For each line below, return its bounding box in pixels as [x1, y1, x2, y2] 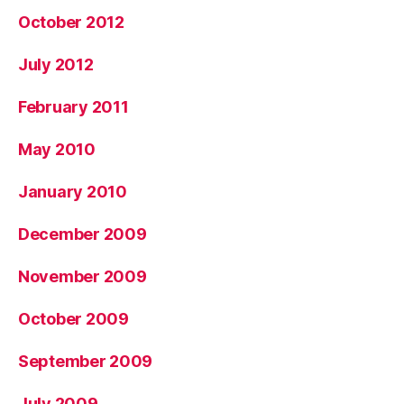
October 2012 [18, 13, 124, 32]
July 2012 [18, 55, 94, 74]
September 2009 [18, 352, 153, 371]
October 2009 [18, 309, 129, 328]
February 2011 [18, 97, 129, 116]
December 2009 [18, 225, 147, 243]
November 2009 [18, 267, 147, 286]
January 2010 [18, 182, 127, 201]
